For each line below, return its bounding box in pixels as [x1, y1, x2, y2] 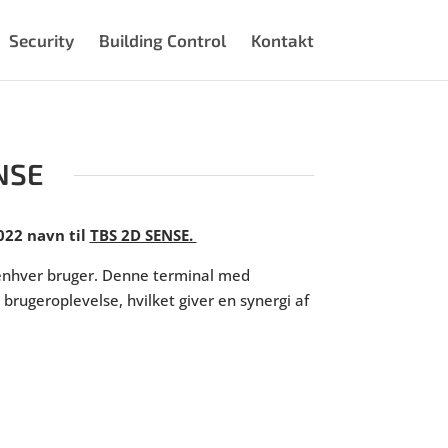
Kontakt [250, 30, 314, 50]
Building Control [98, 30, 226, 50]
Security [8, 30, 74, 50]
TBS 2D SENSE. [89, 225, 197, 246]
